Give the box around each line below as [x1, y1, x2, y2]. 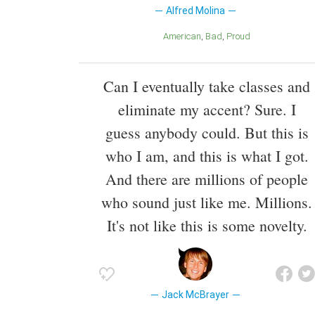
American [169, 31, 201, 42]
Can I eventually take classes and [103, 75, 310, 96]
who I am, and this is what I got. [105, 145, 309, 166]
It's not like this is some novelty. [106, 214, 307, 236]
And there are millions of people [105, 168, 308, 189]
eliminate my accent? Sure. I [117, 98, 296, 120]
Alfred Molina [165, 5, 225, 17]
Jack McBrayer [161, 288, 229, 300]
